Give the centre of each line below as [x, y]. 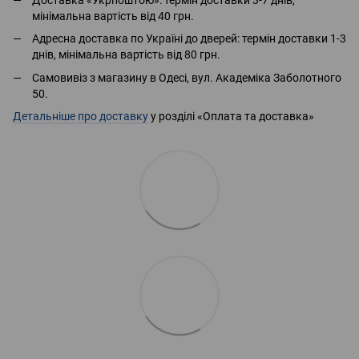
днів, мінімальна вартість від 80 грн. [126, 55]
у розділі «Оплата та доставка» [231, 116]
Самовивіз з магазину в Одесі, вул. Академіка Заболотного [187, 77]
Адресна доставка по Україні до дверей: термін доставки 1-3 [189, 39]
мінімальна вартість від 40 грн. [113, 16]
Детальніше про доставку [81, 116]
